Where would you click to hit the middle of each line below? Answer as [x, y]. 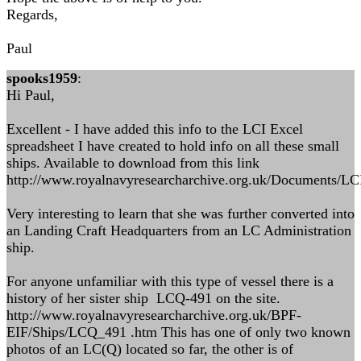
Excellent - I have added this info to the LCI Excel [155, 129]
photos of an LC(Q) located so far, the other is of [150, 349]
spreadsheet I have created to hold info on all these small [173, 146]
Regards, [32, 15]
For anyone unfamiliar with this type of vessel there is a [170, 281]
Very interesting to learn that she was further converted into [180, 214]
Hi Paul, [31, 95]
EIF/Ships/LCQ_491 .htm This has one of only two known [178, 332]
